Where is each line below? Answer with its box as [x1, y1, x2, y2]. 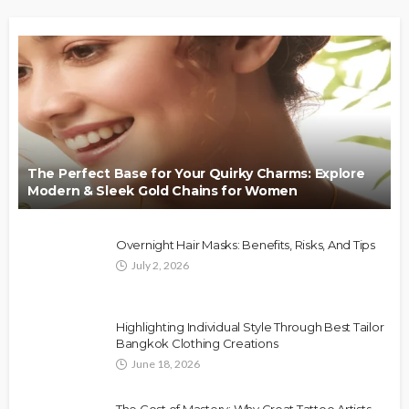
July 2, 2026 [131, 258, 189, 273]
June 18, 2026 [131, 357, 200, 372]
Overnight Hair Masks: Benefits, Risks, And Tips [116, 237, 375, 253]
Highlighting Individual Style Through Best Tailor [116, 320, 384, 335]
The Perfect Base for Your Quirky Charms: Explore [27, 165, 365, 183]
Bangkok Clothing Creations [116, 336, 278, 351]
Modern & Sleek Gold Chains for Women [27, 183, 298, 200]
